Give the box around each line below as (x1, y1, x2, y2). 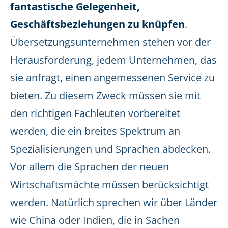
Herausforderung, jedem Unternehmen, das (10, 53, 217, 67)
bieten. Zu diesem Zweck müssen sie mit (10, 89, 201, 102)
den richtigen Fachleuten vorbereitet (10, 106, 180, 120)
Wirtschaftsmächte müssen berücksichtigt (10, 178, 209, 191)
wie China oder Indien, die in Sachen (10, 213, 180, 227)
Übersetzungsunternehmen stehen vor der (10, 35, 211, 49)
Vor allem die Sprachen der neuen (10, 160, 169, 174)
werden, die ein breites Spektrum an (10, 124, 180, 138)
